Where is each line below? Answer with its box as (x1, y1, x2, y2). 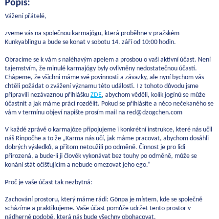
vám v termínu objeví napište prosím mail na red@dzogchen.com (5, 109, 182, 116)
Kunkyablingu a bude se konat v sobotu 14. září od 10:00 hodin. (5, 39, 176, 46)
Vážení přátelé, (5, 12, 46, 20)
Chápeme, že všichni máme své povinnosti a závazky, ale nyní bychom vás (5, 73, 204, 81)
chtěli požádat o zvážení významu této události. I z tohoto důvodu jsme (5, 82, 198, 90)
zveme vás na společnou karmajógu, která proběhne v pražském (5, 30, 179, 38)
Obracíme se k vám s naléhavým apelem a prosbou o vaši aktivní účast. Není (5, 56, 211, 64)
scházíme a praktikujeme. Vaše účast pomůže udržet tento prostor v (5, 205, 191, 213)
